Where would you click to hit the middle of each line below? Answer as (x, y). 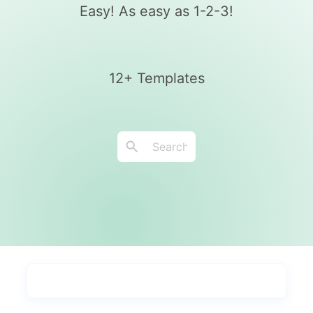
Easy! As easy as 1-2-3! (156, 11)
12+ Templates (156, 78)
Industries (221, 294)
